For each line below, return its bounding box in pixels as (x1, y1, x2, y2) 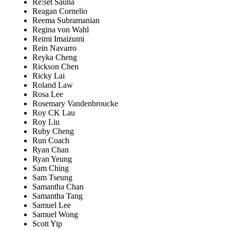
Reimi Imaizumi (32, 34, 84, 44)
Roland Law (32, 81, 73, 90)
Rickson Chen (32, 62, 79, 71)
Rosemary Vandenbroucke (32, 99, 118, 108)
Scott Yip (32, 219, 62, 228)
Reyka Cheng (32, 53, 77, 62)
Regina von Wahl (32, 25, 89, 34)
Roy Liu (32, 118, 60, 127)
